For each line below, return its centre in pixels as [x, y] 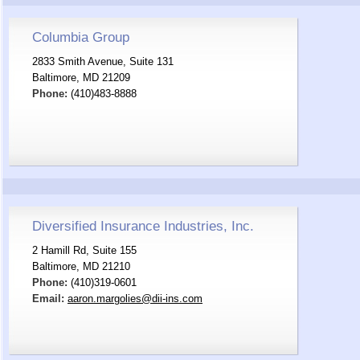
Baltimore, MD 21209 [81, 78]
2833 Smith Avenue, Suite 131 [103, 61]
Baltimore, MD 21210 [81, 266]
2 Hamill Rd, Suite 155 [84, 250]
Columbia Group [81, 37]
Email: [48, 299]
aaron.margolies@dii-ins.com [135, 299]
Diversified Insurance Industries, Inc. [143, 226]
